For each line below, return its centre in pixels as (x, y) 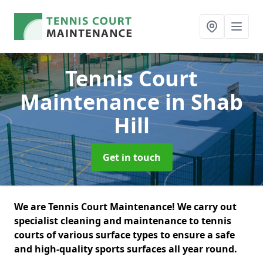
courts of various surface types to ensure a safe (124, 235)
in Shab (204, 102)
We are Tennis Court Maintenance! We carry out (125, 207)
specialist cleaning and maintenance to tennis (123, 221)
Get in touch (131, 157)
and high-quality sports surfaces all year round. (127, 249)
